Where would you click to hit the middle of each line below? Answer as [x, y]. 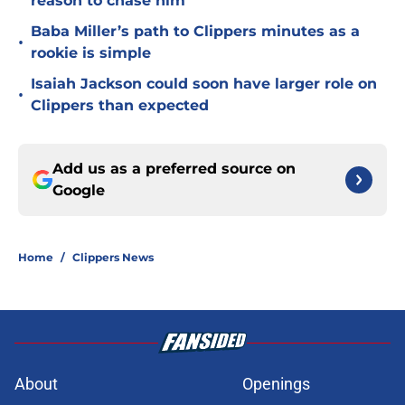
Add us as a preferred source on [174, 169]
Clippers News [113, 258]
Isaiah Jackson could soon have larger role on [204, 84]
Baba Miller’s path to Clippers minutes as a [195, 32]
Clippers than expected [120, 106]
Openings [276, 384]
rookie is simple [91, 53]
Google [79, 191]
